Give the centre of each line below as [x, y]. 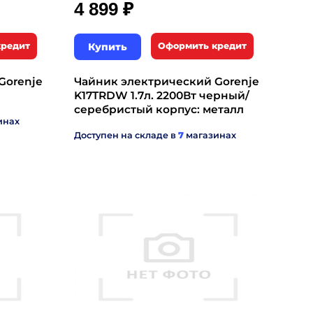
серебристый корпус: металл [159, 109]
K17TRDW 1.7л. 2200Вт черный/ [162, 95]
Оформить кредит [202, 46]
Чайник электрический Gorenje [167, 81]
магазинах [210, 135]
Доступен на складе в [126, 135]
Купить [108, 47]
